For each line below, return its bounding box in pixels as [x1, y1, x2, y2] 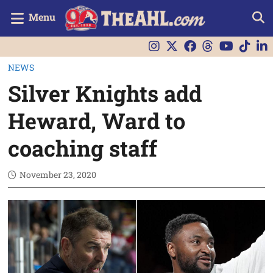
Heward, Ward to [8, 105, 186, 135]
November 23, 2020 [19, 168, 97, 180]
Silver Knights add [8, 78, 202, 108]
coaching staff [8, 133, 158, 163]
